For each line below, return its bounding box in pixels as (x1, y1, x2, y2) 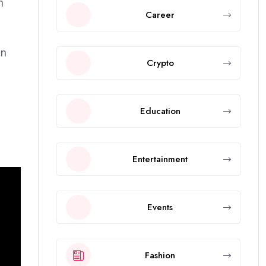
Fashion (145, 248, 175, 262)
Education (140, 104, 180, 118)
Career (145, 8, 175, 21)
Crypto (146, 56, 174, 69)
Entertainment (132, 152, 188, 166)
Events (147, 200, 173, 214)
